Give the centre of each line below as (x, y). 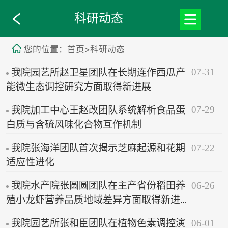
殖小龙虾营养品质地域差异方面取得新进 (93, 199)
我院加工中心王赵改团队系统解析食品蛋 (98, 110)
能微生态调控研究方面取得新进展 (78, 87)
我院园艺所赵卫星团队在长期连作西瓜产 (98, 72)
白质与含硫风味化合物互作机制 (74, 124)
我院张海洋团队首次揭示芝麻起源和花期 (98, 148)
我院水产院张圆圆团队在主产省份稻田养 (98, 185)
